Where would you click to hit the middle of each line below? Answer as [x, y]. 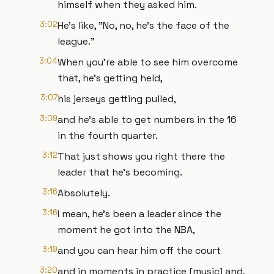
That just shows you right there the [141, 156]
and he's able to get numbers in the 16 [147, 120]
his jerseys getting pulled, [117, 99]
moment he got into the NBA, [126, 230]
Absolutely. [84, 193]
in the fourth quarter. [108, 135]
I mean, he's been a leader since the [139, 214]
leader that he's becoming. [120, 172]
